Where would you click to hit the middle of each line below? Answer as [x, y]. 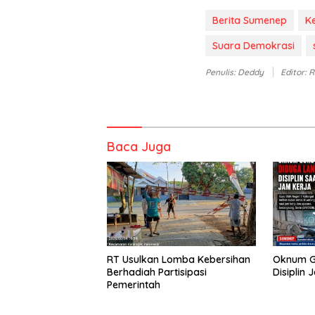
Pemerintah [134, 284]
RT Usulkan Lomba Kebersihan [179, 259]
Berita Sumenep [250, 21]
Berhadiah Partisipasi [157, 272]
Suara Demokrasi [253, 46]
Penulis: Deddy [236, 72]
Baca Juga [139, 147]
